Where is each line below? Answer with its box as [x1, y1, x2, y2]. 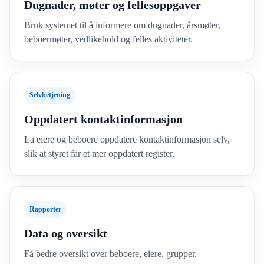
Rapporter [29, 205, 61, 213]
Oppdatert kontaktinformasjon [24, 113, 183, 126]
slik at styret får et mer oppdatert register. [24, 148, 174, 159]
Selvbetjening [29, 91, 70, 99]
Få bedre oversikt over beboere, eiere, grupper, [24, 249, 197, 259]
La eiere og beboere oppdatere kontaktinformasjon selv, [24, 134, 230, 144]
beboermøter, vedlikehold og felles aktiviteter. [24, 34, 193, 44]
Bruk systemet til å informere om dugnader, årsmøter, [24, 20, 220, 30]
